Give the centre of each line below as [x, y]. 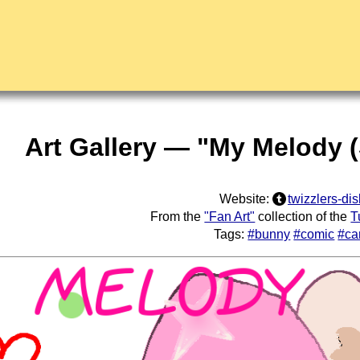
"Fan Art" [230, 217]
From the [178, 217]
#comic [314, 234]
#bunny [269, 234]
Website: [245, 199]
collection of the [303, 217]
